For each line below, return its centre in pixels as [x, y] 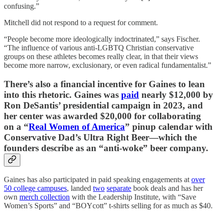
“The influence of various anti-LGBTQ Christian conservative [99, 47]
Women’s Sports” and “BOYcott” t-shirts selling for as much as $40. [108, 206]
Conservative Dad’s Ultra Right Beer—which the [100, 137]
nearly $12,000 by [176, 94]
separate [119, 188]
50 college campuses [35, 188]
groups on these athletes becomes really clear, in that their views [101, 56]
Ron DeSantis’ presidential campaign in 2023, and [103, 105]
